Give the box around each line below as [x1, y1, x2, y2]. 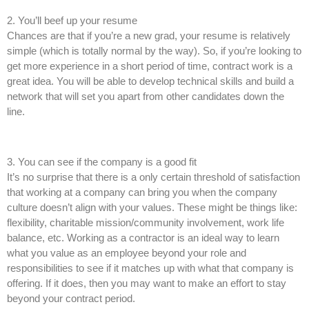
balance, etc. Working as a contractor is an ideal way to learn [7, 231, 279, 243]
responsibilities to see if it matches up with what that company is [7, 261, 294, 274]
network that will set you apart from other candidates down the [7, 90, 284, 103]
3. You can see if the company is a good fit [7, 155, 197, 168]
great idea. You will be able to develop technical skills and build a [7, 75, 294, 88]
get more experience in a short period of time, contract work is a [7, 60, 292, 72]
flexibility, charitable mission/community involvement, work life [7, 216, 284, 228]
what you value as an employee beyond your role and [7, 246, 246, 259]
